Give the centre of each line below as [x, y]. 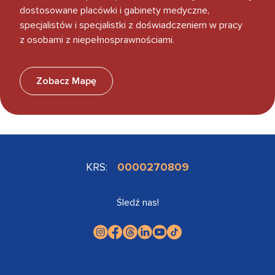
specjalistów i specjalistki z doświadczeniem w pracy [131, 25]
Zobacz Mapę [66, 81]
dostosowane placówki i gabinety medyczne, [114, 10]
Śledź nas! [137, 202]
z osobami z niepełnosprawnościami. [97, 40]
